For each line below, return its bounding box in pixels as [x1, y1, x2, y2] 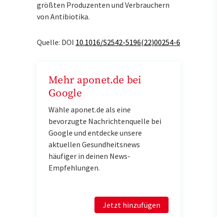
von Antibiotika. [37, 12, 90, 22]
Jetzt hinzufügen [103, 200, 160, 210]
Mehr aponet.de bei [48, 73, 141, 87]
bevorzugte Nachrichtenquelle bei [48, 116, 161, 126]
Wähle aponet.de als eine [48, 104, 131, 114]
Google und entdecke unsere [48, 127, 142, 138]
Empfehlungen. [48, 162, 100, 172]
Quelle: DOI [37, 37, 76, 47]
